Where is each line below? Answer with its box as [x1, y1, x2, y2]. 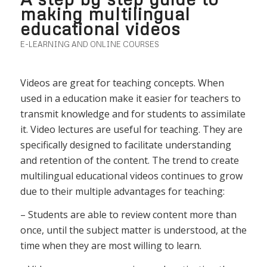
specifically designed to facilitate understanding [20, 138, 231, 151]
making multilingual [20, 3, 190, 24]
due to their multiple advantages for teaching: [20, 184, 225, 198]
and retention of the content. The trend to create [20, 153, 239, 167]
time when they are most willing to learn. [20, 239, 201, 253]
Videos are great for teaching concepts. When [20, 76, 224, 89]
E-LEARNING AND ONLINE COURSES [20, 39, 159, 49]
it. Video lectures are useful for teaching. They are [20, 122, 243, 136]
